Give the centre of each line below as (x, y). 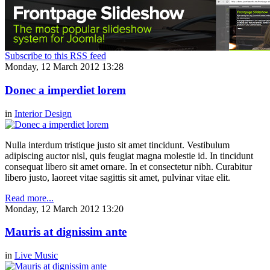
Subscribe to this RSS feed (55, 56)
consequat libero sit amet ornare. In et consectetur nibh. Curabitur (128, 166)
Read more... (29, 198)
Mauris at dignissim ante (66, 232)
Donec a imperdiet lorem (65, 90)
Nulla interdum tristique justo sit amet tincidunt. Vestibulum (117, 145)
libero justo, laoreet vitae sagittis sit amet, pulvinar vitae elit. (118, 177)
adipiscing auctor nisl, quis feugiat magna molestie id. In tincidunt (129, 155)
